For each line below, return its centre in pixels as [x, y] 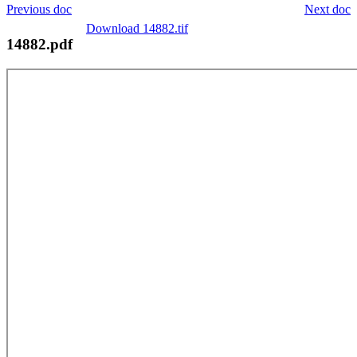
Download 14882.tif [137, 28]
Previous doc [39, 9]
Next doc [328, 9]
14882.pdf [39, 44]
